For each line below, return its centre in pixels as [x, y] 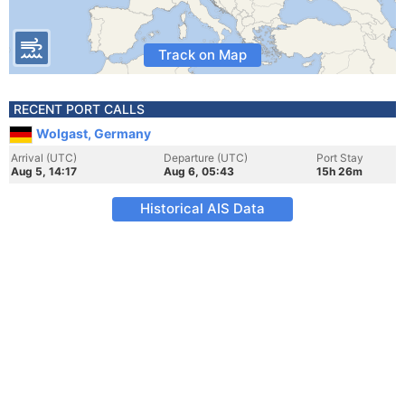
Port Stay [340, 158]
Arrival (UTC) [44, 158]
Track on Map [202, 55]
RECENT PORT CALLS [79, 109]
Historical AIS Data [202, 208]
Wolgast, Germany [94, 133]
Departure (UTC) [206, 158]
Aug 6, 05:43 [199, 171]
